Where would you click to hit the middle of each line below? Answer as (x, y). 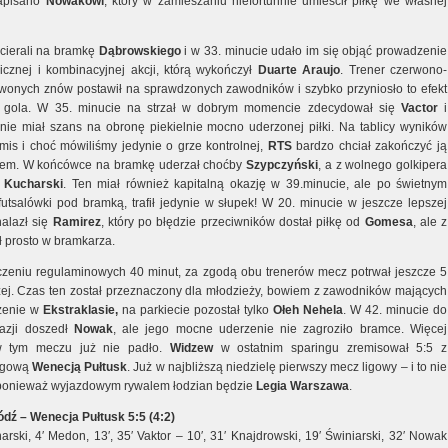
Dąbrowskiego (139, 51)
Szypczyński (282, 165)
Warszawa (319, 386)
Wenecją (57, 367)
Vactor (419, 108)
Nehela (323, 310)
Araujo (321, 70)
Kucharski (34, 184)
